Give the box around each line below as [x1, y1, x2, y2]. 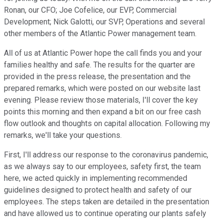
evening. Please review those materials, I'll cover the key [4, 95, 198, 105]
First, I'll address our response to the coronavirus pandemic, [4, 150, 208, 160]
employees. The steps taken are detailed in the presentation [4, 197, 209, 207]
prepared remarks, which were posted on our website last [4, 84, 200, 93]
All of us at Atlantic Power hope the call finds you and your [4, 48, 202, 58]
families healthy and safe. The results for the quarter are [4, 60, 195, 70]
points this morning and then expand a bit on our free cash [4, 107, 201, 117]
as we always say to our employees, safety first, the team [4, 162, 201, 172]
